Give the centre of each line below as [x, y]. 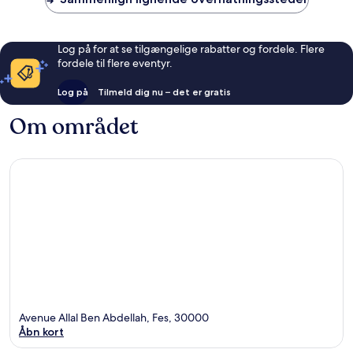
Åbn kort [41, 332]
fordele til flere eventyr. [115, 63]
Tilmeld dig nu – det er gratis [164, 91]
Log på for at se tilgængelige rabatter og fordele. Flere [191, 48]
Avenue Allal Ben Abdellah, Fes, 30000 [114, 318]
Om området [74, 126]
